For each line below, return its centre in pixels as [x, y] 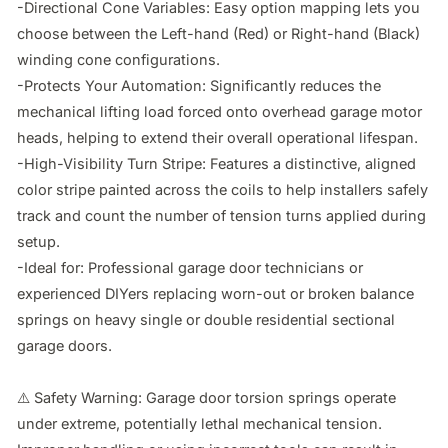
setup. [38, 241]
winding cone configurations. [118, 59]
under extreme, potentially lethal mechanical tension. [199, 423]
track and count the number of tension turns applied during [221, 215]
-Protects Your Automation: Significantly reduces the [199, 85]
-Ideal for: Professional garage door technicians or [190, 267]
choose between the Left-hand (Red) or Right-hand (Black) [218, 33]
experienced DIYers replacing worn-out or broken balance [215, 293]
